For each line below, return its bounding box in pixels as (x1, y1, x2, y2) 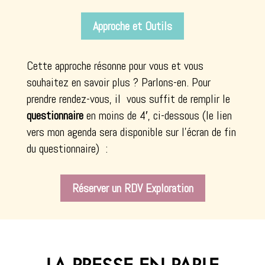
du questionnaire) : (26, 140, 108, 156)
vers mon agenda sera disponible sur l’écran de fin (26, 124, 236, 140)
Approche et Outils (93, 18, 172, 34)
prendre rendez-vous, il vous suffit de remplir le (26, 91, 230, 106)
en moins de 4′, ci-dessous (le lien (83, 107, 232, 123)
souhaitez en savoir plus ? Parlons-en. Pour (26, 74, 211, 90)
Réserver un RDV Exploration (72, 180, 193, 196)
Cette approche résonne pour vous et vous (26, 57, 203, 73)
